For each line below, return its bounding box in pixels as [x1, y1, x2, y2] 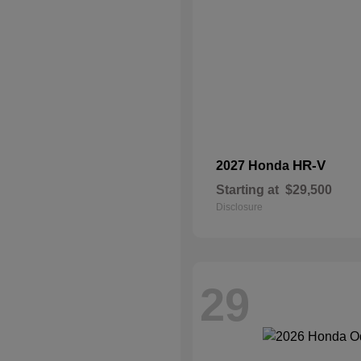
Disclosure [216, 201, 263, 213]
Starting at [216, 183, 279, 197]
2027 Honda [216, 159, 293, 172]
